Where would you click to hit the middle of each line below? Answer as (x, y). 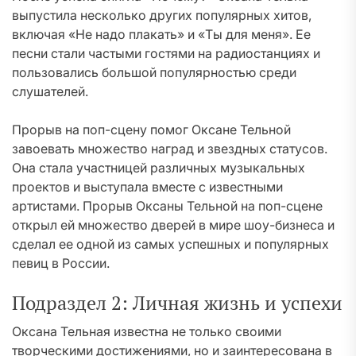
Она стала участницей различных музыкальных (159, 168)
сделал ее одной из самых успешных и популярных (170, 244)
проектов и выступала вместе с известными (147, 187)
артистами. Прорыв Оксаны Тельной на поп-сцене (167, 206)
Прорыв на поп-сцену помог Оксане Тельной (151, 130)
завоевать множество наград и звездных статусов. (170, 149)
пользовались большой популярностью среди (154, 72)
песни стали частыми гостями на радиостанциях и (166, 53)
